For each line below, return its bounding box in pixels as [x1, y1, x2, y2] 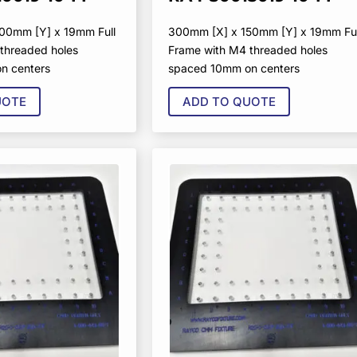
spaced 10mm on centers [167, 61, 300, 75]
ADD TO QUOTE [182, 94, 276, 110]
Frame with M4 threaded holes [167, 42, 328, 57]
